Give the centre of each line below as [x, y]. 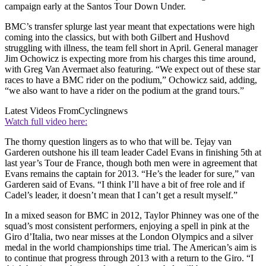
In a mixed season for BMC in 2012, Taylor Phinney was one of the [132, 215]
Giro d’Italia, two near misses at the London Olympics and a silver [129, 236]
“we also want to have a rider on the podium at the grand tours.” [124, 90]
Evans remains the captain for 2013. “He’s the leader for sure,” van [130, 173]
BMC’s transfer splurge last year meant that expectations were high [130, 26]
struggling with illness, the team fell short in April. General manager [131, 47]
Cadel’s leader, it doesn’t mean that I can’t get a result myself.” [121, 195]
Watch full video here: [46, 121]
